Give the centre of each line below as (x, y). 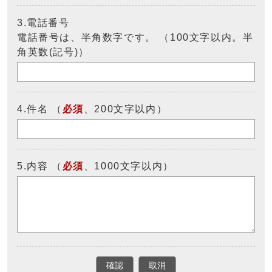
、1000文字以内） (128, 166)
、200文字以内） (125, 109)
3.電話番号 (43, 23)
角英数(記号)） (53, 52)
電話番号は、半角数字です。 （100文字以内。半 (135, 37)
